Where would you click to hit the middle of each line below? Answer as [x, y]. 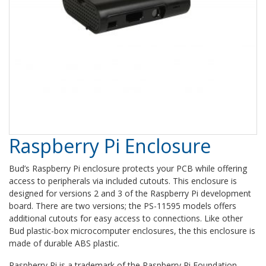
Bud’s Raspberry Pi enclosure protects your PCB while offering [128, 169]
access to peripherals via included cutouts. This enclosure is [123, 181]
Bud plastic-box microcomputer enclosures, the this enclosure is [132, 231]
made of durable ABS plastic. [64, 243]
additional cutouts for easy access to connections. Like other [126, 218]
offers [224, 206]
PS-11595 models [178, 206]
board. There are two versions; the [76, 206]
